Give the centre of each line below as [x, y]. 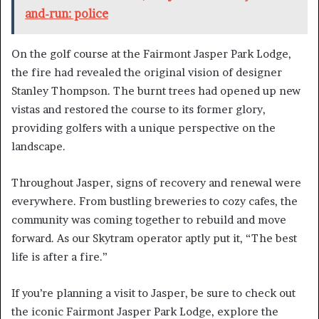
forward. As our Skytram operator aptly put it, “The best [154, 239]
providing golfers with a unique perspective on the [143, 128]
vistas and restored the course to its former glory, [138, 110]
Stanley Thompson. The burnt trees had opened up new [156, 91]
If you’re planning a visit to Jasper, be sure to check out [153, 293]
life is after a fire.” [59, 257]
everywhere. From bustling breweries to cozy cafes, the [155, 202]
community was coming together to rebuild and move [149, 220]
